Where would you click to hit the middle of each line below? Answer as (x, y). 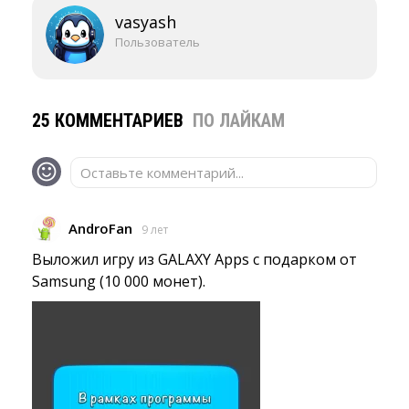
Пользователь (157, 42)
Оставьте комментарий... (162, 173)
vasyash (146, 22)
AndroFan (100, 228)
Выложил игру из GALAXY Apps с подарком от (194, 259)
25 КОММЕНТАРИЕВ (110, 121)
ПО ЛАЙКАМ (239, 121)
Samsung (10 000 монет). (119, 281)
